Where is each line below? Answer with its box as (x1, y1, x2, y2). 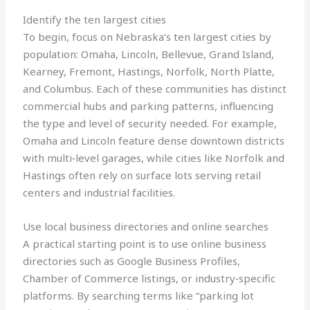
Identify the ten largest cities (23, 12, 167, 27)
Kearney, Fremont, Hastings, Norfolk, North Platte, (23, 64, 275, 79)
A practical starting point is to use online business (23, 237, 267, 251)
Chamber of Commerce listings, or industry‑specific (23, 271, 276, 286)
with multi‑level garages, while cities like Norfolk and (23, 151, 285, 165)
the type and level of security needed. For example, (23, 116, 277, 131)
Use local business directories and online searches (23, 219, 269, 234)
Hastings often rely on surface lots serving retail (23, 168, 262, 183)
